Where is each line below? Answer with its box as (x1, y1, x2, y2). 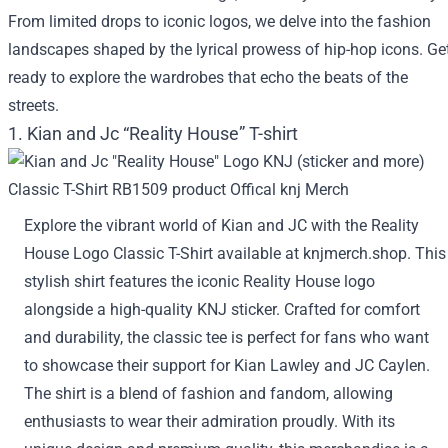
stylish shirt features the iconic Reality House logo (24, 272, 375, 291)
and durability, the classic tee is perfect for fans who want (24, 328, 429, 347)
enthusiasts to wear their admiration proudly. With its (24, 412, 395, 431)
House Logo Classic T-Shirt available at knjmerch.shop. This (24, 244, 446, 263)
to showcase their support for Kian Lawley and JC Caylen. (24, 356, 430, 375)
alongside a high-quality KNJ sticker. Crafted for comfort (24, 300, 420, 319)
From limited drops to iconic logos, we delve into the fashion (8, 12, 431, 31)
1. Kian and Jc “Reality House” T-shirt (8, 123, 298, 144)
